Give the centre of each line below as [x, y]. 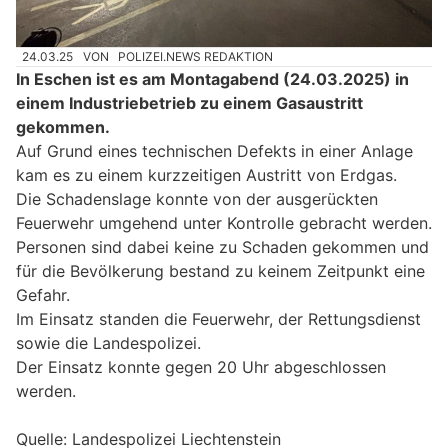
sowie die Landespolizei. [108, 343]
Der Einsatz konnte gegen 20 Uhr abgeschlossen [201, 367]
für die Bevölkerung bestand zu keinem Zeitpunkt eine [220, 271]
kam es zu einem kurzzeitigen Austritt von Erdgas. [206, 175]
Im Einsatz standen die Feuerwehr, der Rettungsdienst [218, 319]
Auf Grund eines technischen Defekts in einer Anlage [214, 151]
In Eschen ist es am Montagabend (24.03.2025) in [212, 79]
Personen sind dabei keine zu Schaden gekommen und [222, 247]
